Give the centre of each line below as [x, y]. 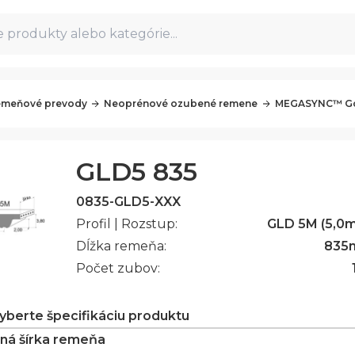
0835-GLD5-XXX [129, 202]
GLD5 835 [137, 172]
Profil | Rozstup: [127, 224]
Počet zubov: [118, 268]
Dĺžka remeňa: [122, 246]
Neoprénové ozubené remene [181, 103]
